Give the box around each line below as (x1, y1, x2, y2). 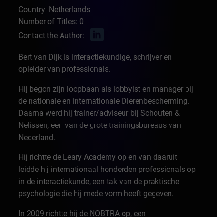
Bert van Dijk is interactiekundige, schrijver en (18, 52, 172, 62)
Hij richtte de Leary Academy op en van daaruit (18, 153, 178, 162)
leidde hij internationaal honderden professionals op (18, 165, 196, 174)
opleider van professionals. (18, 64, 111, 74)
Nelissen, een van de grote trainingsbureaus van (18, 121, 182, 130)
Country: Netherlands (18, 5, 91, 14)
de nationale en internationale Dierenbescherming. (18, 96, 190, 106)
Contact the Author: (18, 31, 85, 40)
